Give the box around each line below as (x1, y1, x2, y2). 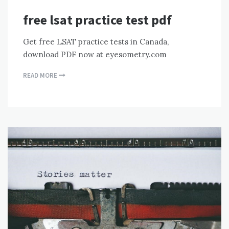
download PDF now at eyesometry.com (23, 49, 167, 59)
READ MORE (23, 71, 59, 80)
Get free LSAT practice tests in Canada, (23, 36, 169, 47)
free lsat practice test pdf (23, 11, 172, 28)
